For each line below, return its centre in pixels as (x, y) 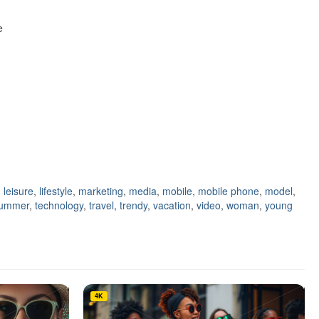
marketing (101, 191)
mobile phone (229, 191)
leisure (19, 191)
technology (59, 205)
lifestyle (56, 191)
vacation (172, 205)
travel (101, 205)
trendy (134, 205)
